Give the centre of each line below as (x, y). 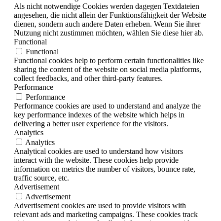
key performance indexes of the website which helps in (99, 115)
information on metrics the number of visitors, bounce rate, (105, 169)
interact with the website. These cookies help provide (96, 160)
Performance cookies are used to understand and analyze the (107, 106)
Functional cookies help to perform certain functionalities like (109, 61)
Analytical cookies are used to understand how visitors (98, 151)
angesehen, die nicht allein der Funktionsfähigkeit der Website (110, 15)
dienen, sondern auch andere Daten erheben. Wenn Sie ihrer (107, 24)
